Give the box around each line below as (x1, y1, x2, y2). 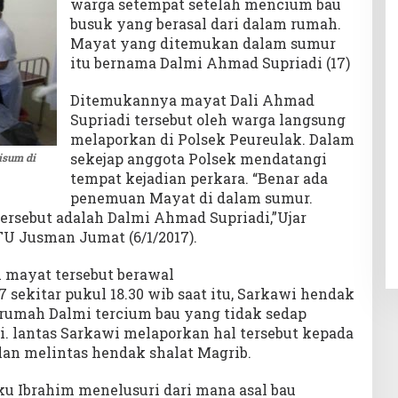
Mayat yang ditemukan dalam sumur (69, 34, 336, 52)
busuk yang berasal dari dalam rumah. (69, 14, 341, 33)
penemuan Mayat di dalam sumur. (69, 188, 313, 207)
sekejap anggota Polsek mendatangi (69, 149, 327, 168)
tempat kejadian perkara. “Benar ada (69, 169, 328, 187)
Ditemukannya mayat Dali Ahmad (69, 91, 314, 109)
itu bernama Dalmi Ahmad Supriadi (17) (69, 53, 350, 72)
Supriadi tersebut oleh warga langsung (69, 110, 346, 129)
